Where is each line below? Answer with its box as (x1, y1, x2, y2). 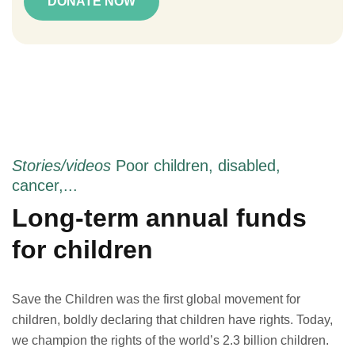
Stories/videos (12, 157, 116, 174)
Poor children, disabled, (116, 157, 281, 174)
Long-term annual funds (12, 204, 307, 232)
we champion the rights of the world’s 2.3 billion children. (12, 334, 329, 347)
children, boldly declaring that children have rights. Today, (12, 313, 333, 326)
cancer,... (12, 177, 78, 194)
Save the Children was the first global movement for (12, 292, 300, 306)
